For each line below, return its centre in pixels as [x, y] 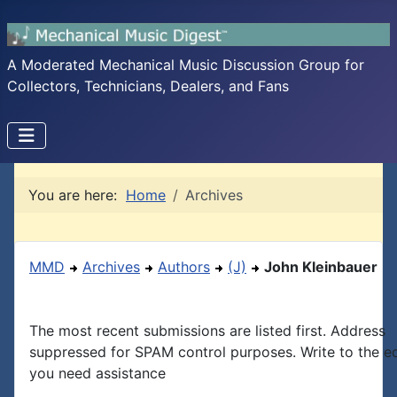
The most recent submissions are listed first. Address [207, 331]
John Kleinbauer [321, 267]
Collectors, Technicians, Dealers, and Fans [148, 86]
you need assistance [97, 373]
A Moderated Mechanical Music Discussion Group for [186, 65]
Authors [184, 267]
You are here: [77, 195]
